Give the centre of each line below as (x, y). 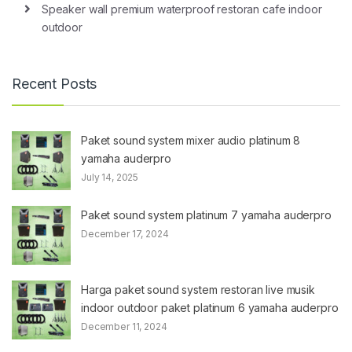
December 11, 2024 (124, 326)
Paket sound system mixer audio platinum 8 (191, 140)
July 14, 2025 (110, 177)
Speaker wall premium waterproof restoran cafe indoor (181, 9)
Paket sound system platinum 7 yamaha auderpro (206, 214)
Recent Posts (55, 83)
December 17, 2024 (125, 233)
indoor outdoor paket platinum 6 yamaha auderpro (210, 307)
